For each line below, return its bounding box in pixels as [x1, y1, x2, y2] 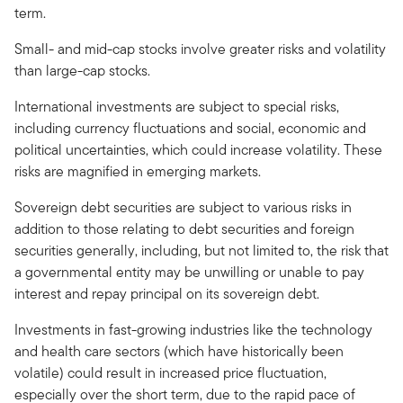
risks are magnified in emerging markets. [14, 160, 261, 182]
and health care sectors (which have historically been [14, 340, 344, 362]
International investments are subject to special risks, [14, 95, 339, 117]
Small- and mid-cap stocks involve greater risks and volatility [14, 38, 386, 59]
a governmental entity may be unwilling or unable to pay [14, 261, 364, 282]
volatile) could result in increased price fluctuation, [14, 362, 327, 383]
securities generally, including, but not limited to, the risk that [14, 239, 389, 261]
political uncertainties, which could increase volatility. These [14, 139, 382, 160]
